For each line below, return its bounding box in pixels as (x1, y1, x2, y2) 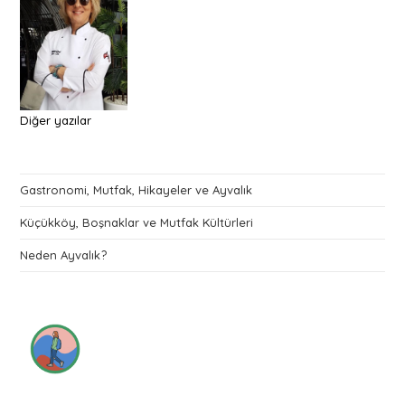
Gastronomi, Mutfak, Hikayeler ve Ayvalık (20, 182, 257, 197)
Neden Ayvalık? (20, 247, 108, 262)
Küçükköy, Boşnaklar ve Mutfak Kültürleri (20, 214, 254, 230)
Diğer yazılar (20, 113, 92, 128)
